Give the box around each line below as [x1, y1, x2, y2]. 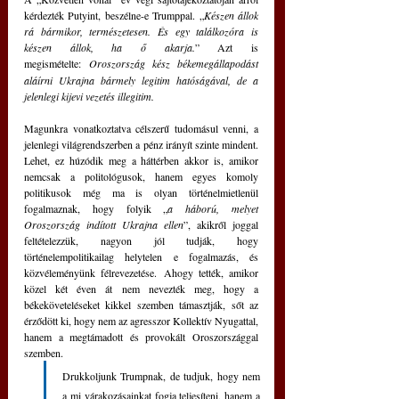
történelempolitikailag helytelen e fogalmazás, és [24, 249, 258, 265]
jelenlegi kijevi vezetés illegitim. [24, 89, 154, 104]
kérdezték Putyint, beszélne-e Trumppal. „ [24, 8, 204, 23]
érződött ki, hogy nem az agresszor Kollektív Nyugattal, [24, 313, 258, 329]
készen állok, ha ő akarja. [24, 40, 195, 55]
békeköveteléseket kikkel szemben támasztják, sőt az [24, 297, 258, 313]
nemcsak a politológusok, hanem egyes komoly [24, 169, 258, 184]
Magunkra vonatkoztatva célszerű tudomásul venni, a [24, 121, 258, 136]
